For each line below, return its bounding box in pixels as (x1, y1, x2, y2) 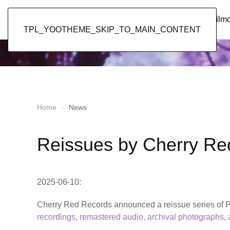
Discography (165, 14, 211, 24)
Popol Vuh (37, 8, 122, 30)
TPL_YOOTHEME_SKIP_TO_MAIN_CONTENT (24, 25, 201, 34)
